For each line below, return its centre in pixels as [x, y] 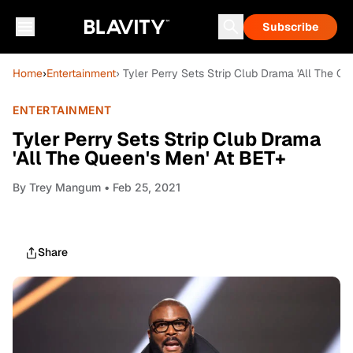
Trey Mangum [65, 187]
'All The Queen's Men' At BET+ [149, 158]
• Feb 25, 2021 [141, 187]
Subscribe [290, 27]
